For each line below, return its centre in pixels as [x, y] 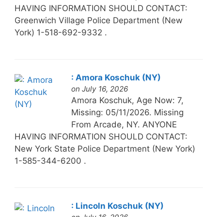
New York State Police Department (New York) [105, 148]
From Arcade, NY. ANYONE [124, 124]
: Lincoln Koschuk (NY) [117, 206]
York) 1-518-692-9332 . [61, 32]
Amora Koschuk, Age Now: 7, [127, 100]
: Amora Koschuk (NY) [116, 77]
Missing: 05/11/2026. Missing [127, 112]
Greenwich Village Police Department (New [98, 20]
